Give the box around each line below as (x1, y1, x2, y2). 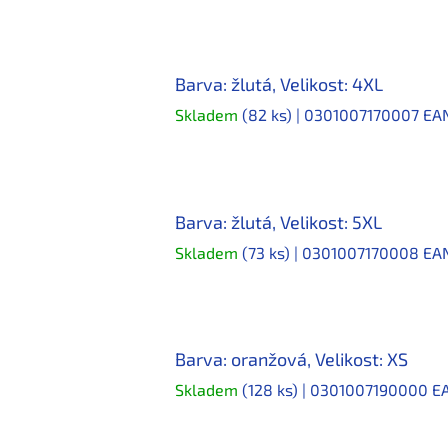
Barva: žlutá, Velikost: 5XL (175, 210, 382, 233)
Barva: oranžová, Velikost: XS (175, 348, 408, 371)
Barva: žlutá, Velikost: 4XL (175, 73, 383, 96)
